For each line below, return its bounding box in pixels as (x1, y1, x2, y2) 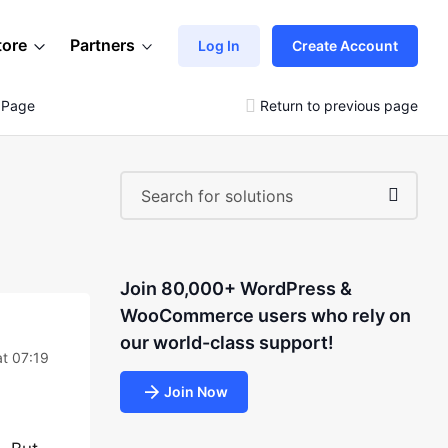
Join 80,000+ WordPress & (119, 278, 352, 299)
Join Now (163, 383, 228, 400)
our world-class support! (119, 332, 334, 353)
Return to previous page (260, 96, 418, 114)
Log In (198, 36, 240, 54)
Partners (70, 35, 135, 55)
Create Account (292, 36, 398, 54)
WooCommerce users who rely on (119, 305, 411, 326)
